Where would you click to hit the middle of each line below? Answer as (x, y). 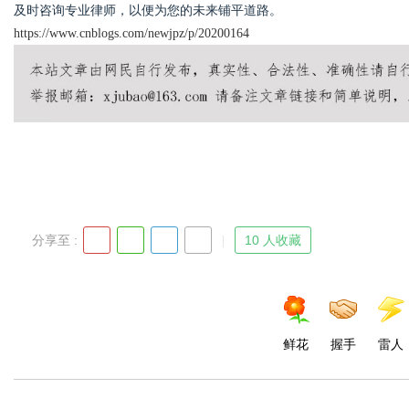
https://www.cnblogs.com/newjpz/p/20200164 (131, 33)
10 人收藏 (273, 240)
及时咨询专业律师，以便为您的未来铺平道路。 (148, 10)
